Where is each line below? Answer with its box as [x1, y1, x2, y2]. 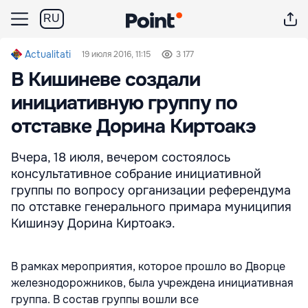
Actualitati [25, 48, 71, 60]
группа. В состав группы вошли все [11, 292, 199, 307]
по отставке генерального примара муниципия [11, 199, 291, 214]
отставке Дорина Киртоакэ [11, 114, 256, 139]
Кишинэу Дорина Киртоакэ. [11, 216, 175, 231]
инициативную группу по [11, 91, 237, 115]
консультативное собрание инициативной [11, 166, 261, 181]
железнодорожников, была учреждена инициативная [11, 276, 294, 290]
